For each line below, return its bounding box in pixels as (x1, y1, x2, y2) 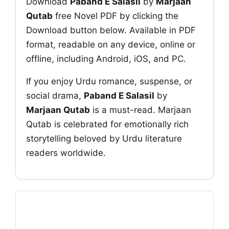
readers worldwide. (26, 147, 106, 158)
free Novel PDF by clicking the (53, 11, 178, 21)
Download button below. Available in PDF (26, 25, 196, 36)
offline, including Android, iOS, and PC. (26, 54, 186, 64)
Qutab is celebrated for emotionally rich (26, 119, 189, 129)
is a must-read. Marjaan (90, 104, 191, 115)
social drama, (26, 90, 84, 101)
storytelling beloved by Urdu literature (26, 133, 182, 144)
